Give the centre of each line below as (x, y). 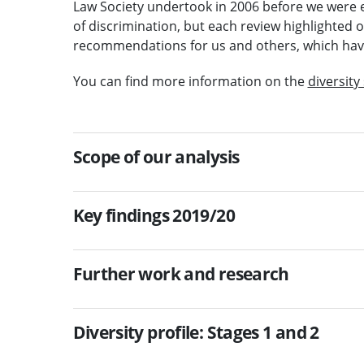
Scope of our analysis (156, 156)
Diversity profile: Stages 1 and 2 (196, 332)
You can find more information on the (190, 81)
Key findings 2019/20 (154, 215)
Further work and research (181, 273)
